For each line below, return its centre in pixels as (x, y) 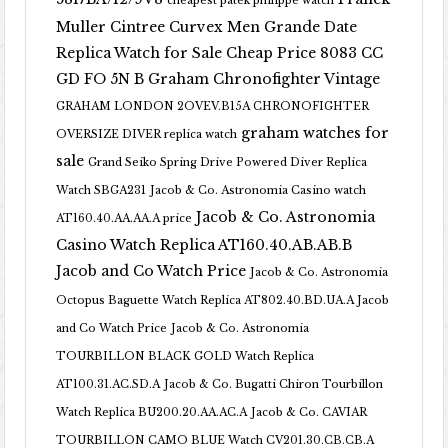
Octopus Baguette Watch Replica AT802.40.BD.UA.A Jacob (223, 300)
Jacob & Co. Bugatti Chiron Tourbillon (274, 384)
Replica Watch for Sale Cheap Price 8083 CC (220, 53)
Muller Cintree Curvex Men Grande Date (207, 27)
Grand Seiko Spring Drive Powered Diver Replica (228, 162)
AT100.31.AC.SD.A (108, 384)
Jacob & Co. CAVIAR (309, 412)
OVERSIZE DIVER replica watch (147, 134)
